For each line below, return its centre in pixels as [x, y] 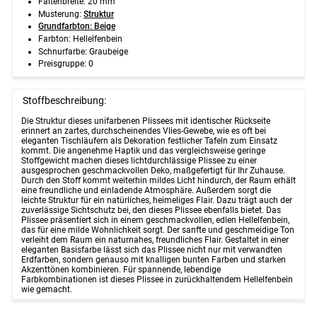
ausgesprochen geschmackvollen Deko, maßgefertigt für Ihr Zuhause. [153, 171]
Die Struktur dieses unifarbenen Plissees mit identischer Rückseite [146, 121]
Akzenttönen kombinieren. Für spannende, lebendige [121, 270]
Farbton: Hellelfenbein [80, 39]
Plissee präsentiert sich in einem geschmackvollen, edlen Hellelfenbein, [155, 220]
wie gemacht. [47, 290]
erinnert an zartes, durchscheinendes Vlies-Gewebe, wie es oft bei [144, 131]
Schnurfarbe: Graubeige [83, 51]
